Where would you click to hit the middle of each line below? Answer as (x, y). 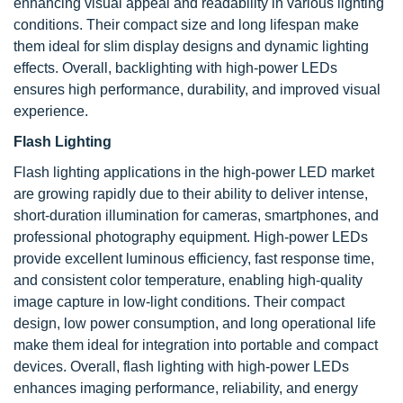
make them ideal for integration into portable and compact (196, 345)
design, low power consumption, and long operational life (195, 324)
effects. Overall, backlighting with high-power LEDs (175, 68)
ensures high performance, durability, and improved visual (197, 90)
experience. (51, 112)
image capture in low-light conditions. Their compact (179, 302)
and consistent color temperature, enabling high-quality (188, 281)
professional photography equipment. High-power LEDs (191, 237)
